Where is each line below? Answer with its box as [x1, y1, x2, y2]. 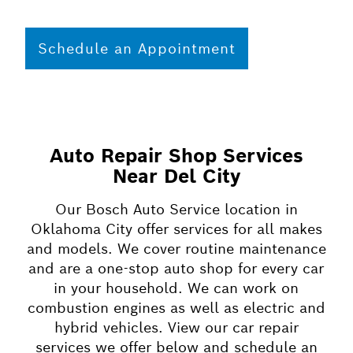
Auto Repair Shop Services [49, 143, 303, 169]
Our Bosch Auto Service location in [54, 200, 298, 219]
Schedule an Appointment [37, 39, 236, 58]
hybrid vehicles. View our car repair [54, 318, 299, 337]
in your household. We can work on [54, 279, 299, 298]
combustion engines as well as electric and [27, 299, 325, 318]
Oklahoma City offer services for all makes [30, 220, 322, 239]
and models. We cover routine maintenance [26, 240, 326, 258]
